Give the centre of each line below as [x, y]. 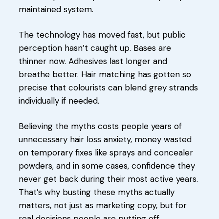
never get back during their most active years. [108, 179]
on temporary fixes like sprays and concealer [106, 152]
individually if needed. [59, 100]
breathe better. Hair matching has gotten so [105, 74]
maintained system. [56, 9]
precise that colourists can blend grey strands [108, 87]
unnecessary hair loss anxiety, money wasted [105, 139]
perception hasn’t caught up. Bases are [95, 48]
